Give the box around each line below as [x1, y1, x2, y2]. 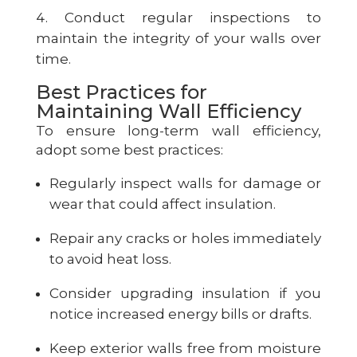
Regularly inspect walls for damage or [49, 175, 322, 191]
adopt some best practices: [35, 141, 223, 158]
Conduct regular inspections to [64, 9, 322, 25]
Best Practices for [35, 80, 207, 104]
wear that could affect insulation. [49, 195, 276, 212]
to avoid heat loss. [49, 250, 171, 267]
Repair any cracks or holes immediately [49, 229, 322, 246]
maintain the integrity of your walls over [35, 29, 322, 46]
